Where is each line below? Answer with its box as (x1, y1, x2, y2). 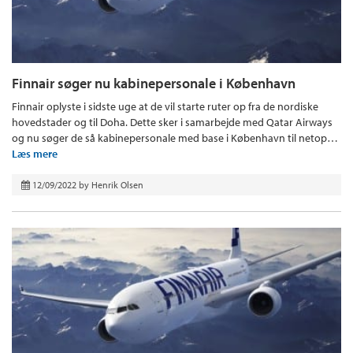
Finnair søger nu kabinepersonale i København (12, 73, 295, 92)
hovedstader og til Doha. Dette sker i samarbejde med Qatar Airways (12, 114, 333, 129)
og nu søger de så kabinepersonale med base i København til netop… (12, 130, 338, 145)
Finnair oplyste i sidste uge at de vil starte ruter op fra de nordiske (12, 98, 318, 113)
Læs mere (12, 146, 58, 161)
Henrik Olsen (91, 178, 143, 191)
